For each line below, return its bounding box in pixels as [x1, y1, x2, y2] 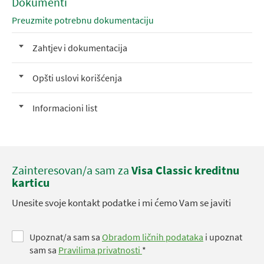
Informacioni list [32, 102, 97, 114]
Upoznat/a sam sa [29, 231, 102, 243]
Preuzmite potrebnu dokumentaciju [12, 14, 154, 26]
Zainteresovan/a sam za [12, 163, 131, 177]
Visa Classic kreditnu [131, 163, 239, 177]
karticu [12, 175, 49, 190]
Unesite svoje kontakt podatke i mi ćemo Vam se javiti [12, 196, 231, 209]
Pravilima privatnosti [58, 244, 142, 256]
